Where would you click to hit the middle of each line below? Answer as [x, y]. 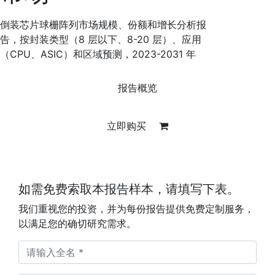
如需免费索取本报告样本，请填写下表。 [129, 189]
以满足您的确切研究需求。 [77, 223]
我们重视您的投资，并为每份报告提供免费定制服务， [136, 209]
